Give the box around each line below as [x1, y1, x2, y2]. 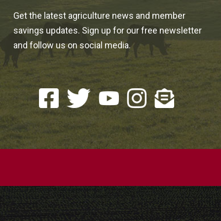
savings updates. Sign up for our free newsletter [13, 25, 202, 36]
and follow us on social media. [13, 39, 131, 50]
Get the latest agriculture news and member [13, 10, 185, 21]
